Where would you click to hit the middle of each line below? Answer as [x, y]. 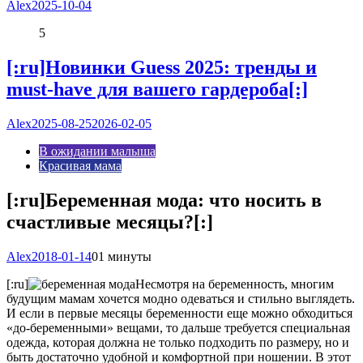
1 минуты [125, 256]
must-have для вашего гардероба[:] [157, 89]
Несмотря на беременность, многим [235, 284]
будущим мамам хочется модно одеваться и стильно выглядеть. [181, 298]
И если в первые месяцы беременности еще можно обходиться [179, 313]
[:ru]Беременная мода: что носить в [164, 200]
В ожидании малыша [97, 151]
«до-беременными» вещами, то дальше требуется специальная [178, 327]
